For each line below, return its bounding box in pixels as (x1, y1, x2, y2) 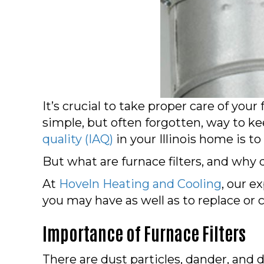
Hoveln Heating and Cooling (59, 176, 222, 191)
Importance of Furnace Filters (42, 220, 246, 244)
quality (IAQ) (42, 131, 113, 146)
